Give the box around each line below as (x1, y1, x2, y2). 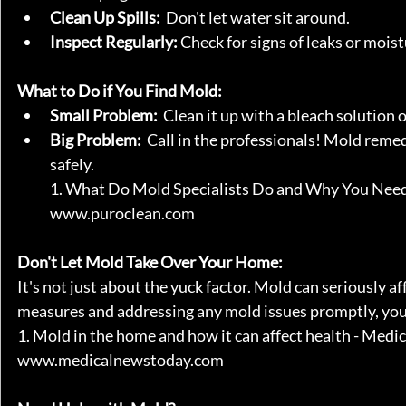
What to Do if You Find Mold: (17, 81, 222, 101)
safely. (50, 154, 102, 174)
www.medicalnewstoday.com (17, 350, 224, 370)
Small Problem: (50, 105, 158, 125)
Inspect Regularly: (50, 32, 178, 52)
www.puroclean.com (50, 203, 195, 223)
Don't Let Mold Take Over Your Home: (17, 252, 283, 272)
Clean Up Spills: (50, 7, 160, 27)
